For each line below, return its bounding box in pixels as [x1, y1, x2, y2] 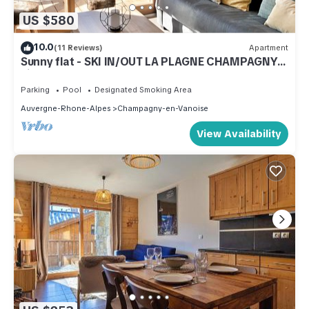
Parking [21, 84, 50, 94]
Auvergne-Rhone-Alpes [21, 103, 110, 113]
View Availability [197, 126, 281, 141]
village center [21, 66, 95, 81]
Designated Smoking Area [94, 84, 192, 94]
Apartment [249, 43, 288, 53]
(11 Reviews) [54, 43, 103, 53]
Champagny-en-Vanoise [117, 103, 208, 113]
